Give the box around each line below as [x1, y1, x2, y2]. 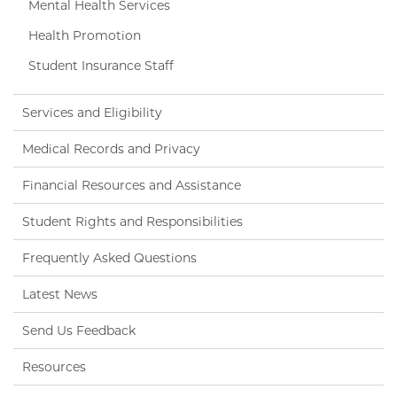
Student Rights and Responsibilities [22, 214, 243, 230]
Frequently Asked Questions [22, 250, 197, 267]
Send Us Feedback [22, 323, 136, 339]
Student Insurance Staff [27, 58, 174, 74]
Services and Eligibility [22, 105, 162, 121]
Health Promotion [27, 27, 141, 44]
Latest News [22, 286, 97, 303]
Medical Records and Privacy [22, 141, 200, 158]
